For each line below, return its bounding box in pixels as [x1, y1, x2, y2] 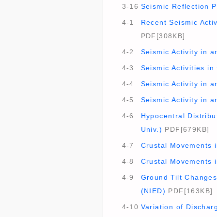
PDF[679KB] [162, 125, 210, 133]
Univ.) [140, 125, 162, 133]
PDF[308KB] [140, 32, 186, 40]
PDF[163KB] [165, 187, 213, 195]
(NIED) [140, 187, 166, 195]
